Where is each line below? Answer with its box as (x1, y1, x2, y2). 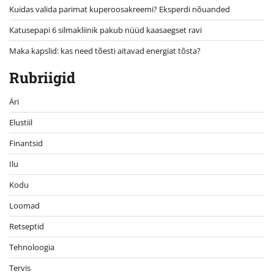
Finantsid (9, 138, 43, 149)
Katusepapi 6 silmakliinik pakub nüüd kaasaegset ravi (9, 24, 202, 36)
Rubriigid (9, 68, 75, 88)
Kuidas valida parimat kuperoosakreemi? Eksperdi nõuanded (9, 4, 230, 15)
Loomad (9, 200, 40, 212)
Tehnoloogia (9, 242, 54, 253)
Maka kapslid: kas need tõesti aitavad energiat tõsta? (9, 45, 201, 57)
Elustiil (9, 117, 32, 128)
